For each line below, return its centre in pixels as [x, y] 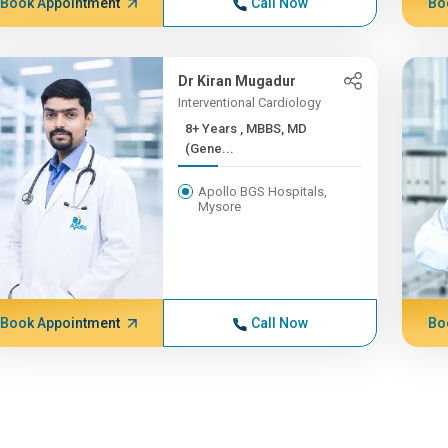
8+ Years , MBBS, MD [213, 128]
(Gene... [210, 148]
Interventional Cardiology [250, 102]
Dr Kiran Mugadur [237, 81]
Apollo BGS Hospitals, [263, 191]
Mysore [220, 206]
